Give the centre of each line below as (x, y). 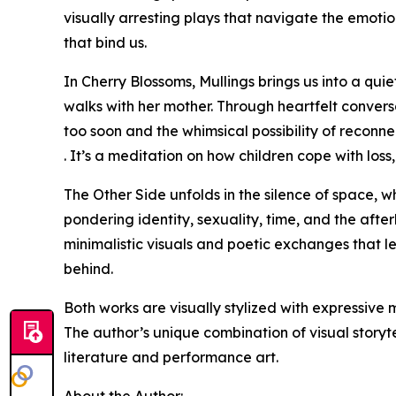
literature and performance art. (171, 357)
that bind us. (105, 42)
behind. (88, 268)
